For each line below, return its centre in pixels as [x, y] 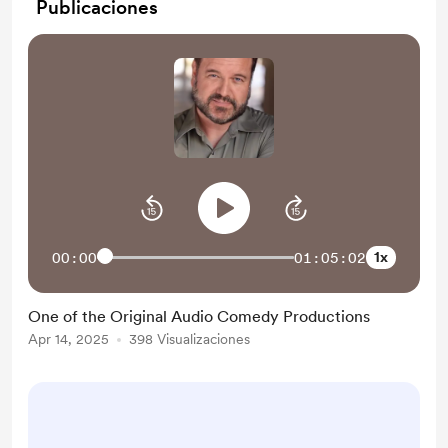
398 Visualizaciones [189, 339]
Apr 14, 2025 [68, 339]
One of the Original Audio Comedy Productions [199, 316]
